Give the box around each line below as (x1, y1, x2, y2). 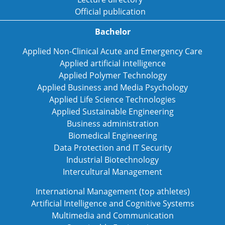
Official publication (74, 6, 146, 17)
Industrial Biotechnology (66, 154, 159, 165)
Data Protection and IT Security (53, 142, 172, 153)
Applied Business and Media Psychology (37, 82, 188, 93)
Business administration (66, 118, 159, 129)
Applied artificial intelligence (59, 58, 166, 69)
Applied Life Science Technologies (49, 94, 176, 105)
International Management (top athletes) (35, 186, 190, 197)
